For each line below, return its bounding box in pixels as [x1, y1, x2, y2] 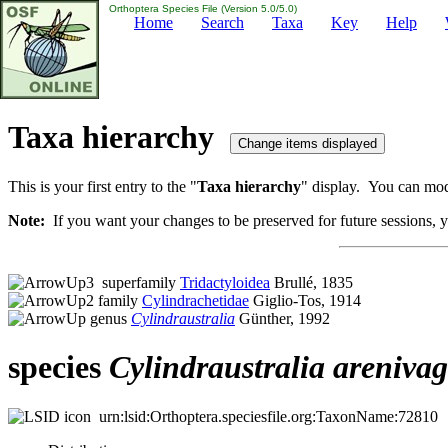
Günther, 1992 [235, 309, 330, 327]
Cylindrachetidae [142, 291, 249, 309]
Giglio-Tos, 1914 [249, 291, 361, 309]
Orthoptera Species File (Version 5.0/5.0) [106, 3, 297, 14]
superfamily [94, 273, 180, 291]
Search [201, 14, 244, 31]
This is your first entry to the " [8, 177, 197, 195]
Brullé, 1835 [270, 273, 353, 291]
